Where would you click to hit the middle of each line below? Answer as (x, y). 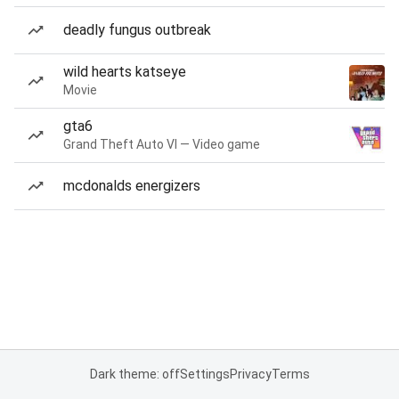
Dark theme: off (134, 374)
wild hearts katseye (125, 72)
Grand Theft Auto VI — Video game (162, 144)
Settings (204, 374)
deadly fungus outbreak (137, 30)
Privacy (250, 374)
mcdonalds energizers (132, 186)
